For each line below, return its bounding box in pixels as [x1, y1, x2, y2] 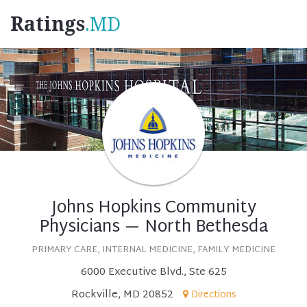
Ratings [10, 13, 85, 36]
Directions [191, 286, 236, 304]
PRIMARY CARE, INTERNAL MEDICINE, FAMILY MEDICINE [32, 242, 275, 258]
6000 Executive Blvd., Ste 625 [80, 263, 227, 282]
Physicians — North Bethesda [39, 212, 268, 243]
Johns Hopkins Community [51, 193, 256, 223]
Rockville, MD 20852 [71, 286, 173, 304]
